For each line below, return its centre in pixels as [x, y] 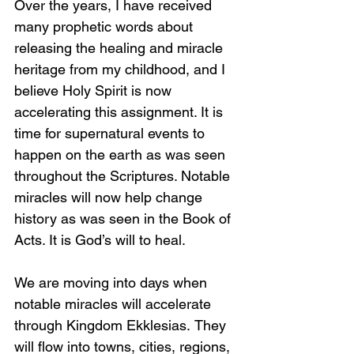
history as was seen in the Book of [124, 218]
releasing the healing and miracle [121, 48]
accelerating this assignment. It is [121, 112]
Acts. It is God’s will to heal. [100, 240]
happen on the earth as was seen [122, 154]
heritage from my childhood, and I [122, 69]
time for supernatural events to [111, 133]
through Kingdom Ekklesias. [102, 325]
